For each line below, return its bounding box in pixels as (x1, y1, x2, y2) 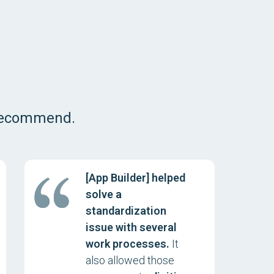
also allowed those (85, 254, 174, 267)
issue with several (85, 221, 177, 234)
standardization (85, 204, 166, 217)
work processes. (85, 237, 169, 250)
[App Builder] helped (85, 171, 185, 184)
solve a (85, 188, 122, 201)
